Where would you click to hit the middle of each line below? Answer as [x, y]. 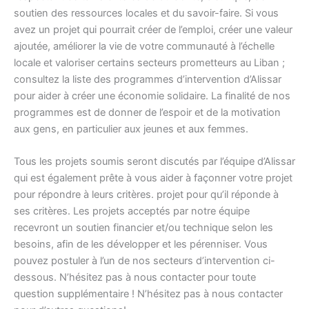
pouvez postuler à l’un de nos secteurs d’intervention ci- [144, 261]
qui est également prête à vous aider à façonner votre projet [153, 178]
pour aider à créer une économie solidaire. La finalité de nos [152, 96]
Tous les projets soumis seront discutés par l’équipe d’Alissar [154, 162]
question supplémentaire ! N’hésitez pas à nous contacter [148, 294]
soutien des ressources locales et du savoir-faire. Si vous [146, 13]
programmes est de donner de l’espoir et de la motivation [147, 112]
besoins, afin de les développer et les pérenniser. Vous [141, 245]
